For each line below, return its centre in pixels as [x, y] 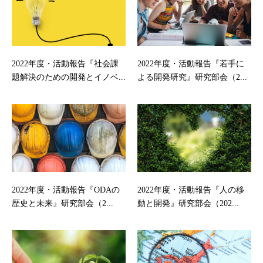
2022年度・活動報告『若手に [191, 63]
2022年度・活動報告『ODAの [66, 190]
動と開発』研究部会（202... [188, 204]
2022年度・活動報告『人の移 [191, 190]
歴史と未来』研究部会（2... [63, 204]
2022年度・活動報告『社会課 [65, 63]
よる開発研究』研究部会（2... [192, 77]
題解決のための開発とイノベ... [69, 77]
